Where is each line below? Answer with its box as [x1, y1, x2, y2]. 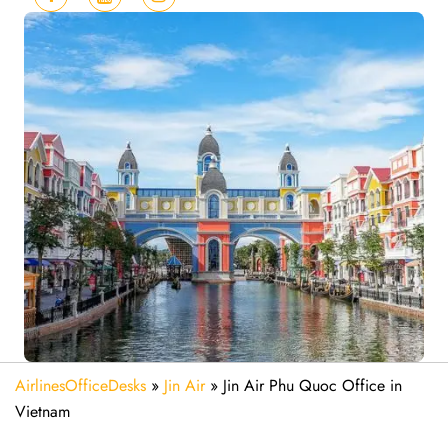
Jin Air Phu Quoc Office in [223, 374, 402, 397]
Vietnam [15, 400, 70, 423]
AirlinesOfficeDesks [15, 374, 146, 397]
